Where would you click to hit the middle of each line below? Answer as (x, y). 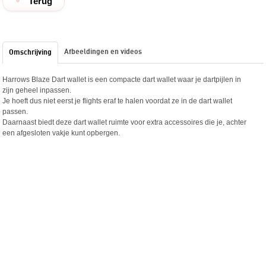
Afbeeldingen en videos (103, 52)
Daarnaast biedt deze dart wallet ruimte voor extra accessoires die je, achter (125, 123)
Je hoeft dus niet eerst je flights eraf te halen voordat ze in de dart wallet (118, 101)
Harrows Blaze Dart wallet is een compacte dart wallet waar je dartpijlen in (122, 80)
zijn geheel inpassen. (37, 91)
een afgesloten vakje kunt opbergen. (62, 133)
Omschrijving (31, 53)
